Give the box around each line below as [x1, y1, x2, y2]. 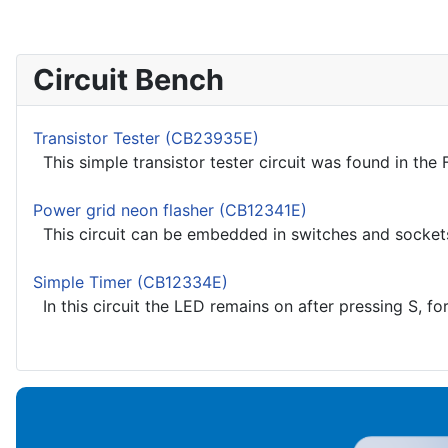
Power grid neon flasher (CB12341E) [33, 200, 307, 221]
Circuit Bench [33, 62, 224, 98]
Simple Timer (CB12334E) [33, 272, 228, 293]
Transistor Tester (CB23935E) [33, 128, 259, 149]
